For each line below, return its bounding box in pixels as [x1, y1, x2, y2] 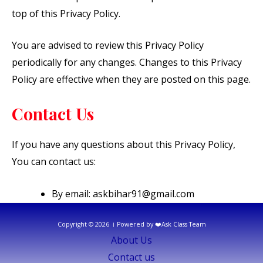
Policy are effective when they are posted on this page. [12, 73, 251, 86]
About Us [111, 234, 152, 247]
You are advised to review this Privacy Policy [12, 39, 204, 52]
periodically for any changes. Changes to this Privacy [12, 56, 242, 69]
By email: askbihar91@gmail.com [52, 187, 194, 200]
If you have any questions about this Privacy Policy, [12, 138, 235, 151]
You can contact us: [12, 155, 96, 168]
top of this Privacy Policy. [12, 6, 120, 20]
